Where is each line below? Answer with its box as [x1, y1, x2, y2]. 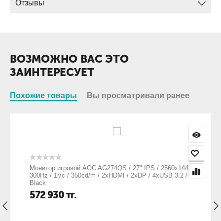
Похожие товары [10, 91, 77, 100]
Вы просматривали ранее [87, 91, 189, 100]
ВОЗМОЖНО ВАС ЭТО [10, 52, 129, 66]
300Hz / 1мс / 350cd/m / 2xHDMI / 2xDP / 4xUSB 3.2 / [23, 172, 181, 179]
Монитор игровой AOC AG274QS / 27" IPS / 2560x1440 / [23, 164, 189, 172]
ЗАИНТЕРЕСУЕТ [10, 66, 94, 79]
